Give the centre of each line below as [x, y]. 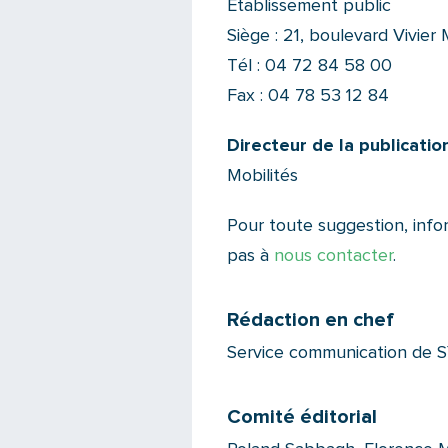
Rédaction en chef [310, 320]
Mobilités [262, 176]
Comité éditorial [302, 417]
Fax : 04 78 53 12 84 [308, 96]
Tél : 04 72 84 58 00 [309, 66]
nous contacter [333, 256]
